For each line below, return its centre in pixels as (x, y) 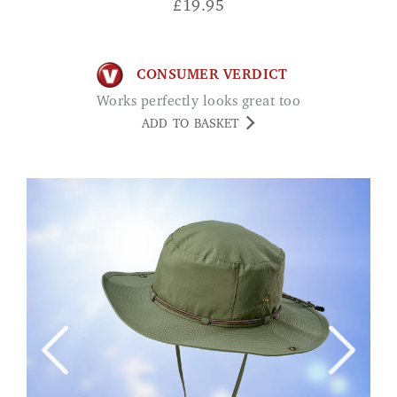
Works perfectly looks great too (205, 101)
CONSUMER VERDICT (212, 75)
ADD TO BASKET (190, 125)
